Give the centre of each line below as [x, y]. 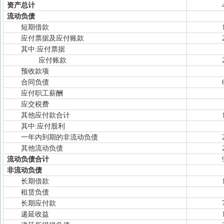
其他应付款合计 [45, 115]
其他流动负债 [42, 148]
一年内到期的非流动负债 [59, 137]
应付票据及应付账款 [52, 38]
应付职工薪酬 [42, 93]
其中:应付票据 [43, 49]
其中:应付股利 [43, 126]
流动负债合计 [28, 159]
